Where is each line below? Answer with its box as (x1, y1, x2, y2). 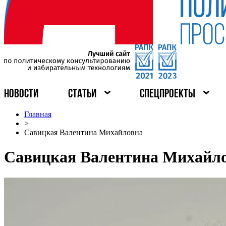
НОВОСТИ (4, 88, 38, 100)
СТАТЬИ (68, 88, 96, 100)
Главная (24, 110, 51, 119)
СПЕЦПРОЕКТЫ (140, 88, 196, 100)
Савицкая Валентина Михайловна (24, 128, 143, 137)
